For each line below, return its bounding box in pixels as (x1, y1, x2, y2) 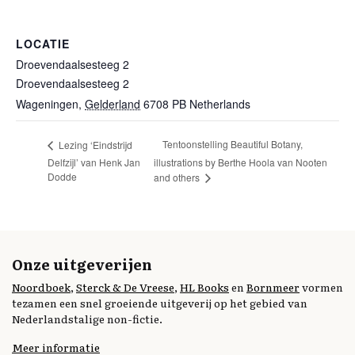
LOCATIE (16, 36, 70, 52)
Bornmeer (246, 278, 300, 295)
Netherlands (189, 96, 250, 112)
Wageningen (16, 96, 78, 112)
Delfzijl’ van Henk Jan (48, 155, 140, 169)
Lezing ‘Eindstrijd (56, 137, 132, 151)
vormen (300, 278, 343, 295)
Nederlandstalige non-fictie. (12, 310, 162, 326)
